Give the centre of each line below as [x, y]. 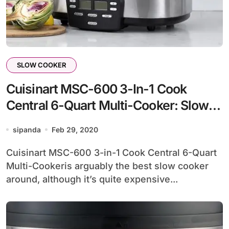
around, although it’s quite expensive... [92, 179]
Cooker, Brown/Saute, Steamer [94, 121]
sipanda [27, 129]
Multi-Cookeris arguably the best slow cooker [107, 166]
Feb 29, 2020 [75, 129]
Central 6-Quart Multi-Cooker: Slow [108, 105]
